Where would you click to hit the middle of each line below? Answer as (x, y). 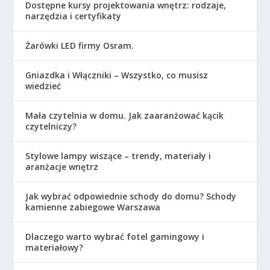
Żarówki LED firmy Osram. (80, 45)
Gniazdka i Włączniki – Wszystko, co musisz (117, 75)
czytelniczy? (51, 126)
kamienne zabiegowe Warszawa (93, 207)
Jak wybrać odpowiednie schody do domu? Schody (131, 196)
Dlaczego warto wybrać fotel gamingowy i (115, 236)
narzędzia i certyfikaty (74, 16)
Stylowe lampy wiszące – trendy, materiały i (118, 155)
